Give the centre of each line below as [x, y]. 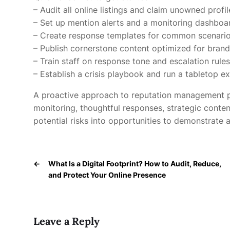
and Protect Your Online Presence [107, 175]
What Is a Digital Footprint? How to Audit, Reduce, [135, 164]
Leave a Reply [66, 221]
